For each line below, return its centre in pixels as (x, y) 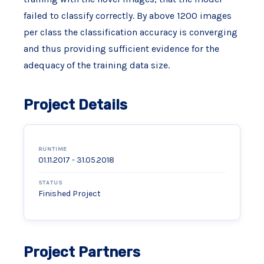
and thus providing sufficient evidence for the (121, 49)
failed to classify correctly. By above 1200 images (127, 16)
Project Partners (82, 252)
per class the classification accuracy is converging (130, 32)
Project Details (75, 105)
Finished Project (69, 194)
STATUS (50, 183)
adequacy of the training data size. (96, 65)
